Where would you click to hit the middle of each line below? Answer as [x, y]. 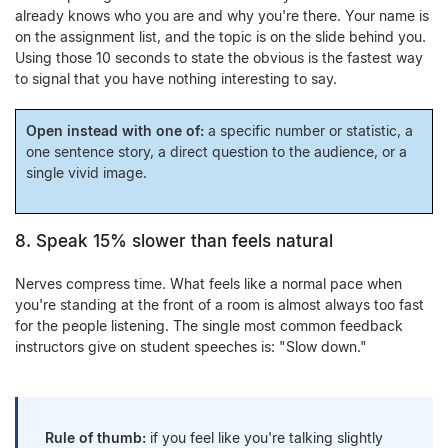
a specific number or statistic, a [308, 130]
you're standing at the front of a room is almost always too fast [219, 304]
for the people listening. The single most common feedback [209, 325]
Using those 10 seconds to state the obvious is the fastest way [219, 57]
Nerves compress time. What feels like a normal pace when [208, 283]
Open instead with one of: [115, 130]
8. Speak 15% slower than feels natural [174, 241]
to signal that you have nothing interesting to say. [176, 78]
